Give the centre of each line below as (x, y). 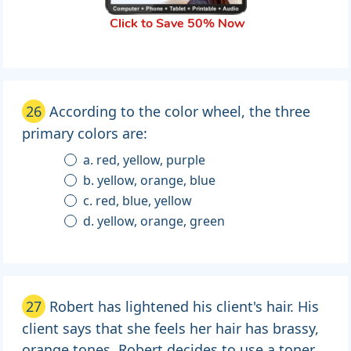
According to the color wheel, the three (180, 112)
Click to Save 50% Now (177, 25)
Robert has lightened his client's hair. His (184, 307)
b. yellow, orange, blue (157, 181)
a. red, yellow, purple (151, 160)
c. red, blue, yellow (144, 201)
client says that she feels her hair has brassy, (170, 329)
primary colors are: (85, 134)
